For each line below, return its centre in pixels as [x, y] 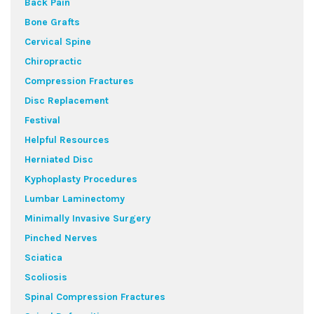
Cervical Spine [58, 42]
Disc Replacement [67, 101]
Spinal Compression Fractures [95, 297]
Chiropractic [53, 61]
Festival [42, 120]
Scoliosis [46, 277]
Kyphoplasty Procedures [81, 179]
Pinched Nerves [61, 238]
